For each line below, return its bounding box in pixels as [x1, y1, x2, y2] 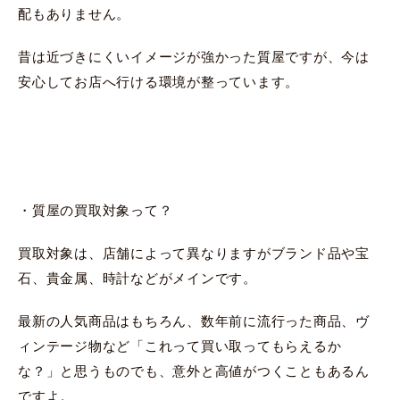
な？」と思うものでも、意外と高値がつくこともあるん [18, 362, 370, 379]
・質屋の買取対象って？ [18, 202, 173, 218]
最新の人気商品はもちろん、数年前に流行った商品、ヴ [18, 312, 370, 329]
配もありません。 [18, 5, 130, 21]
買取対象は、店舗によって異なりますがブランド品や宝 [18, 245, 370, 261]
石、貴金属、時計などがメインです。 [18, 270, 257, 286]
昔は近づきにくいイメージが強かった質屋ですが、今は [18, 48, 370, 64]
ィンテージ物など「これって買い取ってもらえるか [18, 337, 342, 354]
